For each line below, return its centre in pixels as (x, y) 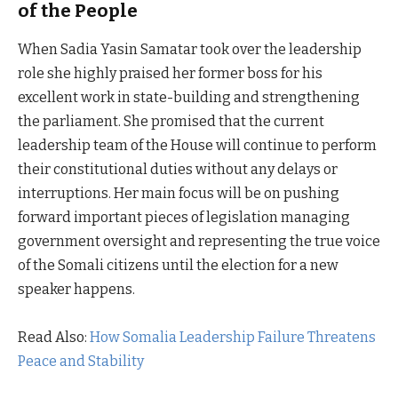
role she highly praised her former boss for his (170, 73)
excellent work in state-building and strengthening (189, 97)
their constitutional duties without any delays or (178, 169)
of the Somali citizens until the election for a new (178, 265)
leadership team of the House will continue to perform (197, 145)
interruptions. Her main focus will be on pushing (179, 193)
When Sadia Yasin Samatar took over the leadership (190, 49)
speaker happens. (76, 289)
